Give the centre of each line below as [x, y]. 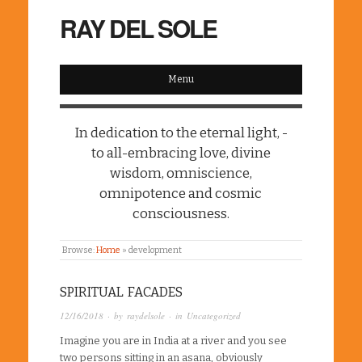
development [156, 250]
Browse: [79, 250]
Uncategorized [214, 315]
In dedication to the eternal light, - [181, 133]
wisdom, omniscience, [181, 173]
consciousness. [181, 213]
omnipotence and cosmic [181, 193]
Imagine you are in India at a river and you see [173, 340]
